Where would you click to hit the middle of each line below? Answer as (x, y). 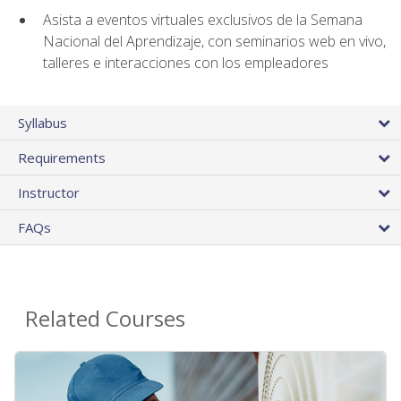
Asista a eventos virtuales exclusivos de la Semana (203, 20)
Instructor (49, 193)
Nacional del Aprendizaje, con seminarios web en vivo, (214, 42)
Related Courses (105, 319)
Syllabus (43, 123)
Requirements (62, 158)
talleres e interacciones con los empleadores (186, 63)
